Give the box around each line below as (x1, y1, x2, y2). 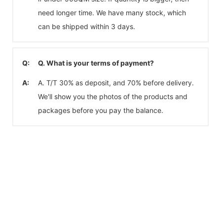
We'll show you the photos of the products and (38, 92, 187, 101)
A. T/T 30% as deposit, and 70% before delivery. (38, 78, 194, 87)
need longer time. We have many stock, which (38, 8, 186, 17)
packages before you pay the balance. (38, 106, 163, 114)
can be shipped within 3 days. (38, 22, 135, 31)
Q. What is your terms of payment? (38, 58, 154, 67)
